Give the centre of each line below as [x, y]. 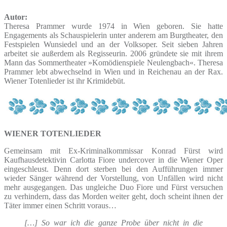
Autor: [16, 17]
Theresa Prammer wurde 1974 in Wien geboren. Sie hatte [113, 26]
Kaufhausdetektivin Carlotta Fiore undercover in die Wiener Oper [113, 160]
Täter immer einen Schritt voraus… [60, 205]
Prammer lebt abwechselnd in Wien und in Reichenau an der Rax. [113, 71]
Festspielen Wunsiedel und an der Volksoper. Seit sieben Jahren [113, 44]
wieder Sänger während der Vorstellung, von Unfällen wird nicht [113, 178]
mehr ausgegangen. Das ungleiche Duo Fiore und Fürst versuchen [113, 187]
